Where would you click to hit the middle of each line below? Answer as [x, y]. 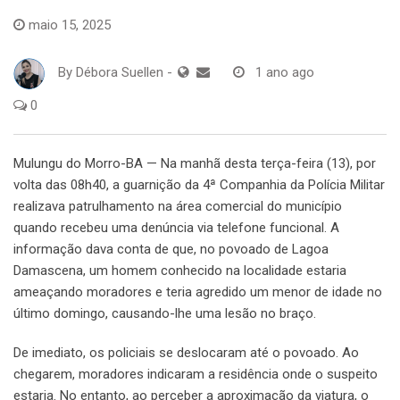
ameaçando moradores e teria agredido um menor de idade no [198, 292]
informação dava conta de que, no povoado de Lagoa [171, 249]
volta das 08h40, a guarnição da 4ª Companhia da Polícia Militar [199, 184]
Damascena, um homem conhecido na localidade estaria [180, 270]
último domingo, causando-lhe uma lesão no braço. [165, 313]
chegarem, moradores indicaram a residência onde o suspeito [196, 374]
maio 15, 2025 [70, 25]
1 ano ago [285, 73]
